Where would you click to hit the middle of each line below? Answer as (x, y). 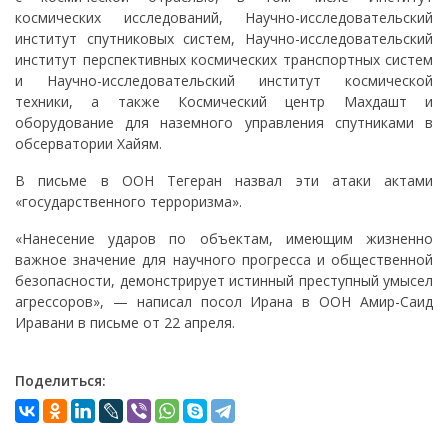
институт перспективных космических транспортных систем (224, 59)
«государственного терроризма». (128, 201)
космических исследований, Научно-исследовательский (224, 17)
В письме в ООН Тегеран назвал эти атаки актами (224, 180)
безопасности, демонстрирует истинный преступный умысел (224, 280)
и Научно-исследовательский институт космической (224, 80)
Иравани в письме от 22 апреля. (125, 322)
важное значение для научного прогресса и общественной (224, 259)
